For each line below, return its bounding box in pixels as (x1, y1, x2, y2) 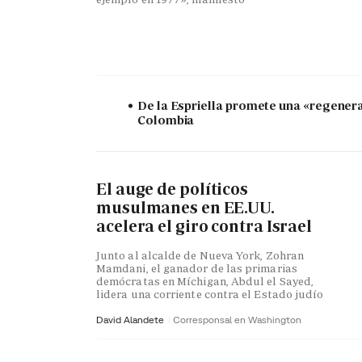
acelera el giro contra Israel (96, 215, 313, 237)
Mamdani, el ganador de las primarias (96, 261, 297, 276)
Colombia (137, 112, 195, 128)
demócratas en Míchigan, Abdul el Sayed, (96, 274, 314, 289)
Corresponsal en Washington (173, 314, 301, 326)
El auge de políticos (96, 178, 248, 200)
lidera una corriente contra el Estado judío (96, 287, 324, 302)
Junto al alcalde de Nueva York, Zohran (96, 248, 305, 263)
